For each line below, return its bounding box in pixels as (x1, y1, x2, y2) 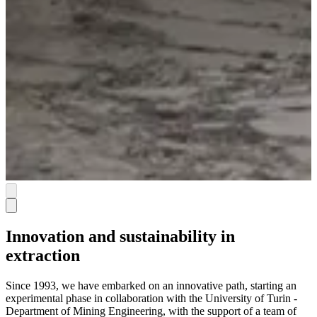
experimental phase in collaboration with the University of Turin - (6, 292, 297, 305)
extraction (6, 246, 80, 265)
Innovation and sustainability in (6, 227, 235, 246)
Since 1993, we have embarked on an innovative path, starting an (6, 279, 296, 292)
